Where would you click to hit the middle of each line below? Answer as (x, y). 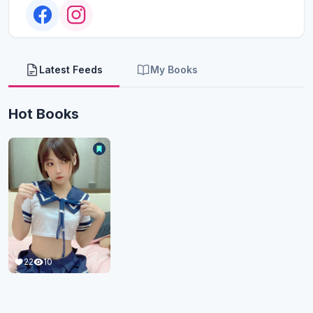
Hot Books (44, 114)
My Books (174, 70)
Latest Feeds (71, 70)
